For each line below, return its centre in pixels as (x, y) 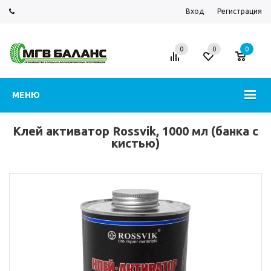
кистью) (135, 143)
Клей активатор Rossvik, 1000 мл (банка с (135, 131)
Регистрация (240, 11)
